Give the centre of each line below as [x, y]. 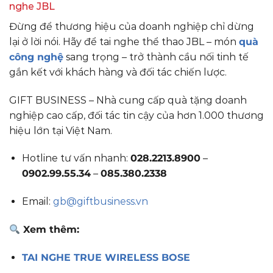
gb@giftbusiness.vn [100, 202]
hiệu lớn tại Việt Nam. [61, 130]
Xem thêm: [50, 230]
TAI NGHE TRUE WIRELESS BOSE [106, 257]
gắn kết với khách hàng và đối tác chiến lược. [118, 72]
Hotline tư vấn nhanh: [76, 158]
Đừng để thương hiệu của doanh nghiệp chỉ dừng [132, 26]
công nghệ [36, 57]
